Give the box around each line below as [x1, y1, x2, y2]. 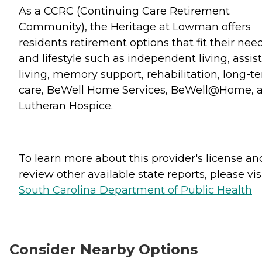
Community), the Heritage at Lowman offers [19, 20, 251, 33]
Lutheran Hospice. [19, 99, 113, 112]
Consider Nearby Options [9, 240, 198, 258]
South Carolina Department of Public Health [19, 183, 252, 196]
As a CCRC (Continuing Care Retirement [19, 4, 230, 18]
